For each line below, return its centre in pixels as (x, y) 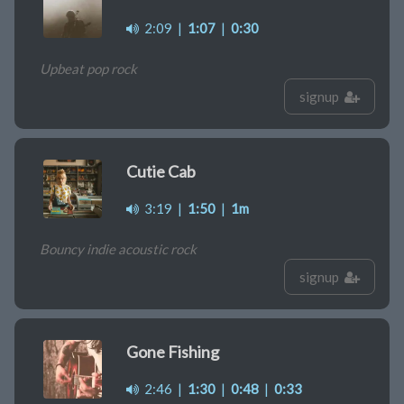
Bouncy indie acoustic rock (118, 249)
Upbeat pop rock (88, 69)
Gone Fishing (173, 352)
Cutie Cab (161, 172)
